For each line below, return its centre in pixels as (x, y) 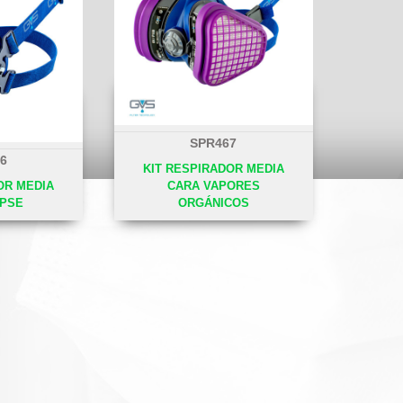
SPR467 (214, 143)
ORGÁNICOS (213, 202)
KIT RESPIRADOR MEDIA (213, 168)
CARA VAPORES (213, 185)
